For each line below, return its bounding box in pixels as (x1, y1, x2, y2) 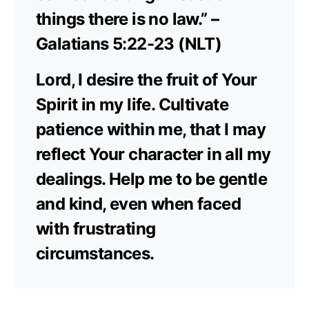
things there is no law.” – (36, 8, 219, 29)
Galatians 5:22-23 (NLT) (36, 33, 222, 54)
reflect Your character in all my (36, 143, 271, 164)
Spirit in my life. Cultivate (36, 94, 229, 114)
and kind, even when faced (36, 193, 241, 214)
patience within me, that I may (36, 119, 266, 139)
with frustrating (36, 218, 156, 239)
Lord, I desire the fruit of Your (36, 69, 257, 90)
